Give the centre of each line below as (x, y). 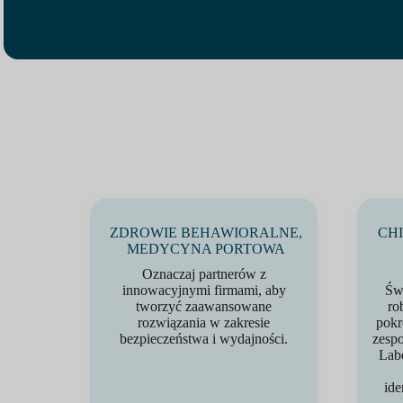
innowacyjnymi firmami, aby (204, 290)
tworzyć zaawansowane (204, 306)
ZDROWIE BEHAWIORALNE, (206, 233)
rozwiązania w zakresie (204, 322)
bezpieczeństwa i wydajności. (204, 339)
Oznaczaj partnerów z (204, 274)
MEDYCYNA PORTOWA (206, 249)
